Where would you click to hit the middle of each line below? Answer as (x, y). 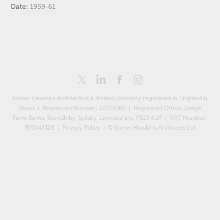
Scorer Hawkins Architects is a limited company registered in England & (110, 98)
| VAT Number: (185, 118)
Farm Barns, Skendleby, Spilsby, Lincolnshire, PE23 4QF (88, 118)
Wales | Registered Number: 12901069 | (76, 108)
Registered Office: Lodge (167, 108)
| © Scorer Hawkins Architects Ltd (148, 128)
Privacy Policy (81, 128)
